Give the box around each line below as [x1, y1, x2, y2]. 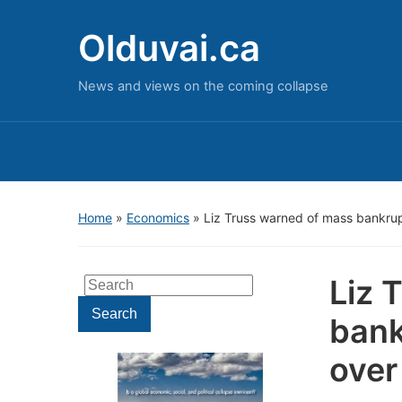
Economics [127, 210, 189, 225]
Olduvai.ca [78, 26, 260, 70]
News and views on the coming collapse [78, 78, 328, 94]
